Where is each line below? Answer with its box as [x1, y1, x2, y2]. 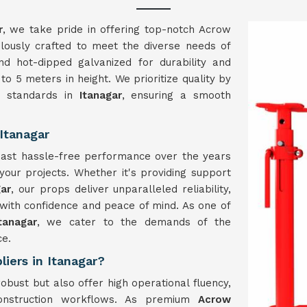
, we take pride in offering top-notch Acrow [2, 23, 232, 36]
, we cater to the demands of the [36, 216, 232, 228]
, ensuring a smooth [121, 89, 231, 101]
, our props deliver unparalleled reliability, [11, 183, 231, 195]
